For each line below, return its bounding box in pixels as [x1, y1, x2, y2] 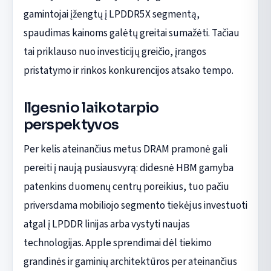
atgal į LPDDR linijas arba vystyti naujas [23, 217, 190, 232]
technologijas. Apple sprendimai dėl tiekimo [23, 235, 212, 251]
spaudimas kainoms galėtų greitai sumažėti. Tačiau [23, 25, 240, 41]
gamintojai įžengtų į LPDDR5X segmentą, [23, 7, 200, 22]
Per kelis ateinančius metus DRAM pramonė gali [23, 142, 227, 157]
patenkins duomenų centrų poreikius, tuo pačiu [23, 179, 229, 195]
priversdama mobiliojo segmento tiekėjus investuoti [23, 198, 247, 214]
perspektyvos [23, 116, 119, 134]
